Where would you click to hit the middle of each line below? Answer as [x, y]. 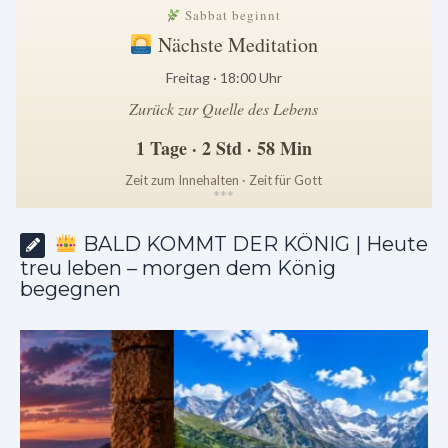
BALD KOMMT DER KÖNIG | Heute [252, 244]
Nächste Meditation [235, 45]
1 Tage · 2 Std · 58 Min [223, 148]
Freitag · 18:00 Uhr [223, 78]
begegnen [70, 289]
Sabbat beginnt [231, 15]
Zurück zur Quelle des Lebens [224, 109]
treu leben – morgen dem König [178, 268]
